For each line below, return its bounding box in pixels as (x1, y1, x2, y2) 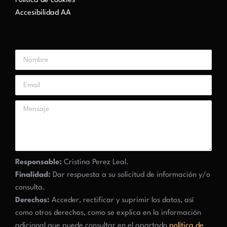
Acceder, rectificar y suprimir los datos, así (50, 197, 194, 204)
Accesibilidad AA (15, 9, 71, 17)
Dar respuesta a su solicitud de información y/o (51, 171, 210, 179)
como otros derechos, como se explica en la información (15, 209, 201, 217)
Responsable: (15, 159, 62, 166)
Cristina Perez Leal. (62, 159, 129, 166)
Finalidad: (15, 171, 51, 179)
